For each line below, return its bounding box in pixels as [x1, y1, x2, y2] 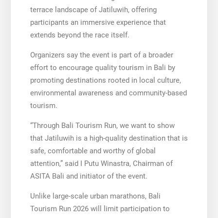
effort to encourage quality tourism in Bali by [30, 63, 175, 72]
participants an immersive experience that [30, 18, 166, 27]
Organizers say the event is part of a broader [30, 50, 173, 59]
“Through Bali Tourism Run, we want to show [30, 121, 175, 130]
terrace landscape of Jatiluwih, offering [30, 5, 157, 14]
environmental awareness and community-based [30, 88, 187, 97]
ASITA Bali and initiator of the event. [30, 171, 147, 181]
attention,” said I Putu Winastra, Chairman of [30, 159, 173, 168]
